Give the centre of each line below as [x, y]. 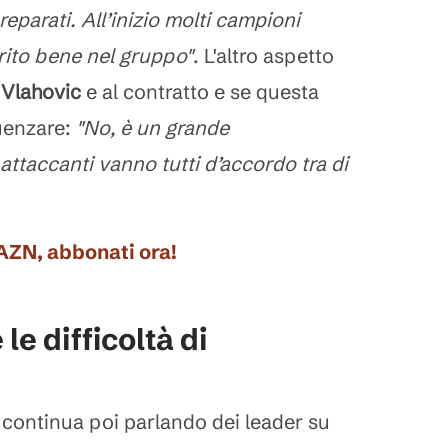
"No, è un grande [152, 127]
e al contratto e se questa [202, 91]
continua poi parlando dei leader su [166, 421]
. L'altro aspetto [263, 55]
